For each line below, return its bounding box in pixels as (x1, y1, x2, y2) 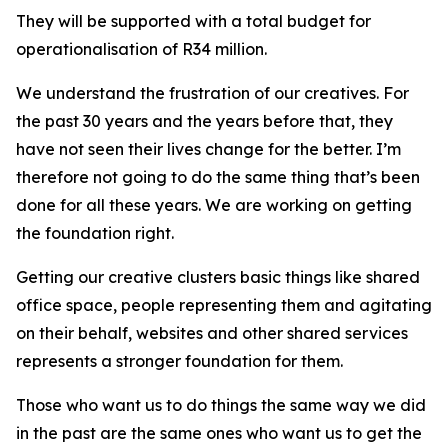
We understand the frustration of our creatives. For (16, 83, 409, 103)
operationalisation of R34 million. (16, 39, 267, 59)
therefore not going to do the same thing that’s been (16, 167, 420, 187)
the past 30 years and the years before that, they (16, 111, 393, 131)
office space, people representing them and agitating (16, 295, 432, 315)
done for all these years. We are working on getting (16, 195, 412, 215)
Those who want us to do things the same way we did (16, 395, 426, 415)
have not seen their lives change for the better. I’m (16, 139, 401, 159)
